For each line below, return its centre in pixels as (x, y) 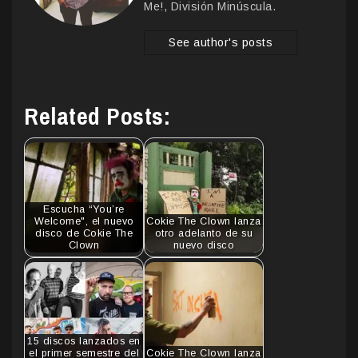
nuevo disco (204, 245)
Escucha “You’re (84, 209)
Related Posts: (97, 116)
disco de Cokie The (84, 233)
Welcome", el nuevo (84, 221)
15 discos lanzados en (84, 341)
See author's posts (221, 43)
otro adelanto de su (204, 233)
